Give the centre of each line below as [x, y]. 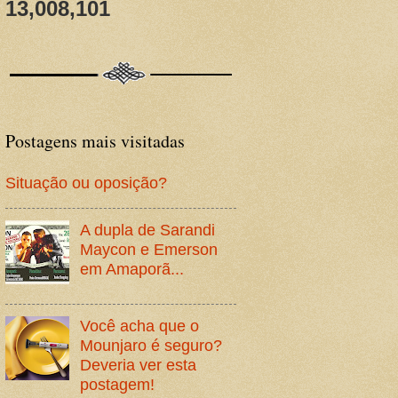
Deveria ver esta [139, 365]
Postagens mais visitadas [95, 141]
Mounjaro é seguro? [151, 346]
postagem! [118, 385]
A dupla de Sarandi [148, 229]
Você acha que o [140, 326]
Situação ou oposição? [86, 183]
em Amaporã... [132, 268]
